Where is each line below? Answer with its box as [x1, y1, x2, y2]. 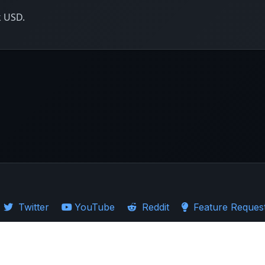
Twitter [15, 201, 49, 213]
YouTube [75, 201, 115, 213]
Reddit [139, 201, 169, 213]
